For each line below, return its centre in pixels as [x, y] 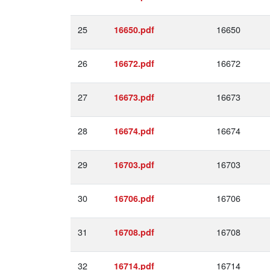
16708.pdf [134, 232]
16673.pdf [134, 97]
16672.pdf [134, 63]
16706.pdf [134, 198]
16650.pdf [134, 30]
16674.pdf [134, 131]
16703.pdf [134, 165]
